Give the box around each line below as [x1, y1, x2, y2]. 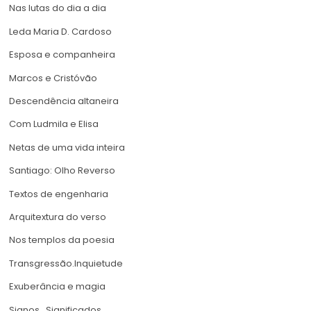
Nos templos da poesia [9, 233, 115, 247]
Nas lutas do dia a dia [9, 1, 106, 15]
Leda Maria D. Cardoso [9, 24, 112, 38]
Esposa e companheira [9, 48, 115, 62]
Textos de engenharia [9, 187, 108, 201]
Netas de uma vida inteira [9, 140, 125, 154]
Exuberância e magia [9, 280, 106, 294]
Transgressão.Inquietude [9, 256, 123, 270]
